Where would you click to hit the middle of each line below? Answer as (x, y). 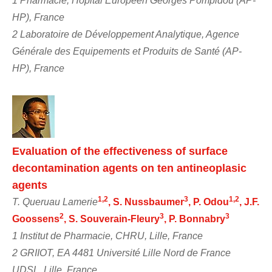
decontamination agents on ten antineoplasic (129, 168)
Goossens (36, 219)
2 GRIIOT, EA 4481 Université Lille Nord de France (121, 253)
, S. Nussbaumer (146, 202)
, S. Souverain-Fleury (112, 219)
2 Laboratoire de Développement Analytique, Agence (126, 34)
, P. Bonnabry (195, 219)
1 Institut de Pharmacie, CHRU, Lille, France (107, 236)
